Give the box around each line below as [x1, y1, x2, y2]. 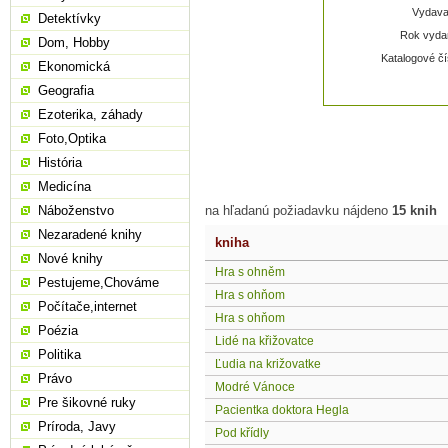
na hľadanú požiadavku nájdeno [205, 203, 392, 219]
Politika [38, 347, 81, 362]
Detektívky [38, 11, 101, 26]
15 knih [392, 203, 437, 219]
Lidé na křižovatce [215, 334, 314, 349]
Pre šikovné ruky [38, 395, 136, 410]
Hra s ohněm [215, 265, 285, 280]
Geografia [38, 83, 94, 98]
